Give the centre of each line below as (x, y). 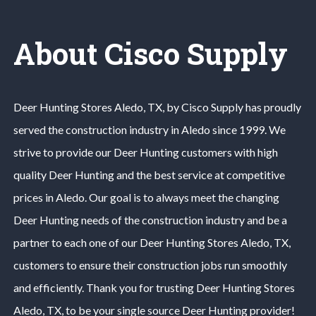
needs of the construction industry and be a (184, 219)
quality (31, 174)
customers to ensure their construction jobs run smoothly (150, 265)
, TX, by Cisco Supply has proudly (222, 107)
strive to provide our (63, 152)
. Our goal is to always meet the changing (182, 197)
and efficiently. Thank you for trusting (104, 287)
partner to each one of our (76, 242)
